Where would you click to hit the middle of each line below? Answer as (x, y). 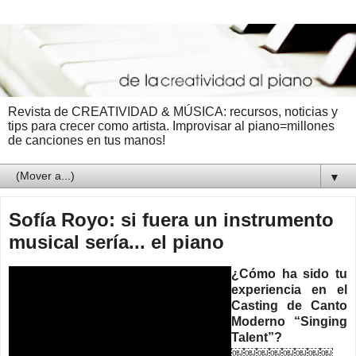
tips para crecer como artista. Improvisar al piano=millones (171, 126)
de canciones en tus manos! (87, 140)
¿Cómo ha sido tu (289, 273)
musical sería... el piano (116, 242)
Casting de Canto (289, 305)
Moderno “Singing (289, 321)
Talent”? (257, 337)
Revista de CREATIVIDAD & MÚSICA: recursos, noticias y (173, 111)
